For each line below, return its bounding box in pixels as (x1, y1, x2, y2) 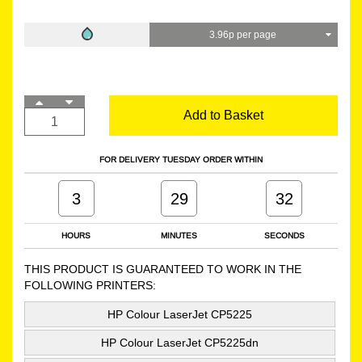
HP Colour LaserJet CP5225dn (101, 335, 259, 349)
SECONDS (263, 229, 305, 241)
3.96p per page (208, 27, 279, 40)
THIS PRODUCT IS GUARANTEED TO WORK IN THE (24, 262, 301, 276)
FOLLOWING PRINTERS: (24, 278, 156, 292)
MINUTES (161, 229, 197, 241)
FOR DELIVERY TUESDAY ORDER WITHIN (99, 154, 263, 165)
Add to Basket (183, 107, 263, 122)
